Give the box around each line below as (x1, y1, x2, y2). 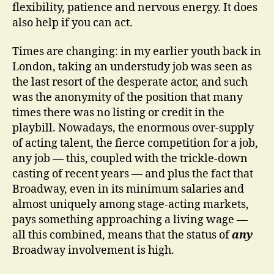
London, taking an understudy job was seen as (12, 60, 252, 74)
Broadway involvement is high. (12, 243, 174, 257)
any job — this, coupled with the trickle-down (12, 152, 248, 166)
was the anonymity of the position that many (12, 91, 243, 105)
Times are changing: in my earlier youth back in (12, 45, 261, 59)
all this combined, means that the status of (12, 228, 232, 242)
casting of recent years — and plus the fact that (12, 167, 253, 181)
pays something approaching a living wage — (12, 213, 248, 227)
